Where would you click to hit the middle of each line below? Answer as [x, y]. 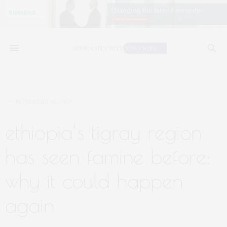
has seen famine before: [108, 157]
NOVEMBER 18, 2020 [44, 102]
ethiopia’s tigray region [103, 132]
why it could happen [94, 181]
